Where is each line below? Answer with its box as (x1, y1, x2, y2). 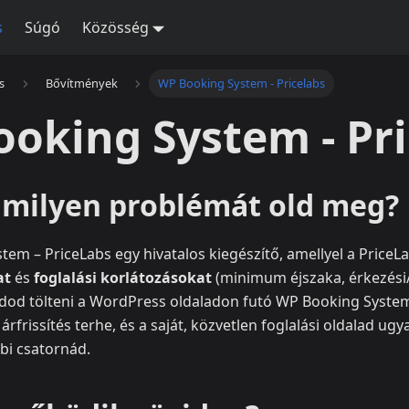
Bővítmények (45, 75, 118, 92)
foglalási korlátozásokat (34, 267, 212, 288)
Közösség (81, 17, 149, 37)
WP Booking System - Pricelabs (158, 75, 326, 92)
